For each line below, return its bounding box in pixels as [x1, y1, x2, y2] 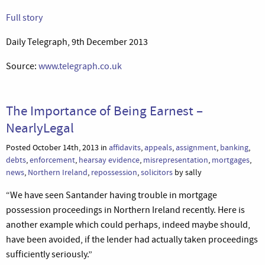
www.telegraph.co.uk [38, 60, 122, 72]
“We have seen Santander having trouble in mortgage [6, 189, 217, 201]
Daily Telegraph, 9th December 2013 [6, 35, 148, 48]
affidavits [109, 141, 141, 153]
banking [220, 141, 248, 153]
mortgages [212, 154, 250, 166]
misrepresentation [143, 154, 208, 166]
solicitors [141, 166, 173, 178]
